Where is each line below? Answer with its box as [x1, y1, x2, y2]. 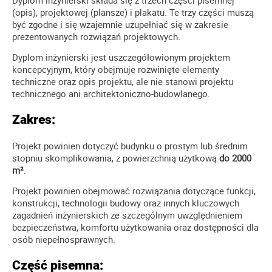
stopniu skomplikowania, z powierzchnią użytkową [12, 152, 219, 165]
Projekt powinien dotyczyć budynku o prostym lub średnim [12, 140, 248, 152]
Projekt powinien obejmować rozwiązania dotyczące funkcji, [12, 185, 256, 197]
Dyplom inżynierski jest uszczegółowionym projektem [12, 51, 230, 64]
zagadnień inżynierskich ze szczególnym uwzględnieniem [12, 209, 242, 222]
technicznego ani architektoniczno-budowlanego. [12, 87, 210, 100]
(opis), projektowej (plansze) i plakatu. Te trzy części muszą [12, 6, 254, 19]
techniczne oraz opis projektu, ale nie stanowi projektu [12, 75, 233, 88]
